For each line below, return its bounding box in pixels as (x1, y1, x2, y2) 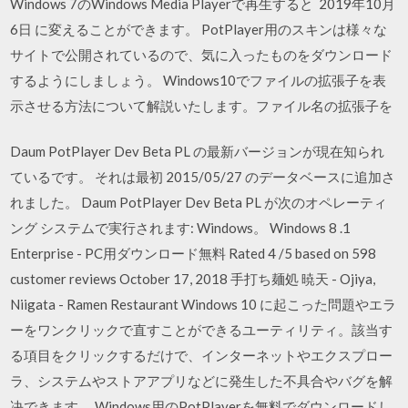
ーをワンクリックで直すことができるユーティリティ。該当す (10, 321, 393, 338)
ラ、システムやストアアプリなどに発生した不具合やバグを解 (10, 372, 393, 389)
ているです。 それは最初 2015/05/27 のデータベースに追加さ (10, 168, 396, 185)
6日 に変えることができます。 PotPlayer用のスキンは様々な (10, 20, 388, 37)
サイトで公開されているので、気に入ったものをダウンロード (10, 46, 393, 63)
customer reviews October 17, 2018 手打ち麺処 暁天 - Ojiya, (10, 270, 376, 287)
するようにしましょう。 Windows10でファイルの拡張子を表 (10, 71, 387, 88)
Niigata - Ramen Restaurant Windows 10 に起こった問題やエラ (10, 296, 397, 312)
